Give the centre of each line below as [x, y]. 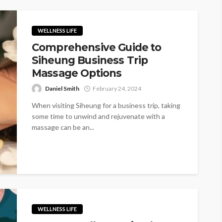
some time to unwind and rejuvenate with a [98, 116]
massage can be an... [63, 127]
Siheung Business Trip [90, 60]
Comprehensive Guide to [97, 47]
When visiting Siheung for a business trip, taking [106, 105]
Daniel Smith [62, 88]
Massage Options [77, 73]
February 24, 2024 [117, 88]
